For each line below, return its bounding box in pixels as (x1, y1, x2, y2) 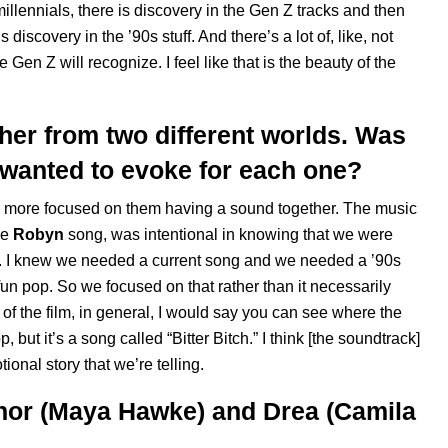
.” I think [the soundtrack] (249, 330, 420, 347)
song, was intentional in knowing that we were (64, 226, 393, 243)
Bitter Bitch (172, 330, 249, 347)
